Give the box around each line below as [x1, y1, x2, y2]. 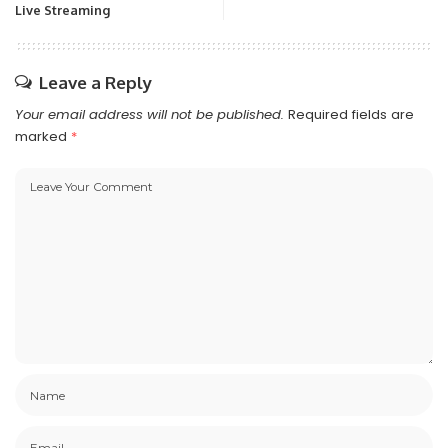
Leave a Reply [39, 72, 152, 94]
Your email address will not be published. [15, 105, 284, 125]
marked [15, 127, 71, 147]
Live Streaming [15, 2, 110, 19]
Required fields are [288, 105, 414, 125]
